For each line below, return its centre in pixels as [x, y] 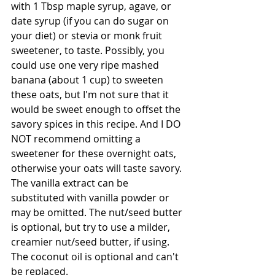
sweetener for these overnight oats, [95, 153]
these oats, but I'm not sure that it [91, 94]
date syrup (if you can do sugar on [91, 21]
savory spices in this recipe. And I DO [97, 124]
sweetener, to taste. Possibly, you [89, 50]
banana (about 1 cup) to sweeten [88, 79]
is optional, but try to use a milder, [92, 227]
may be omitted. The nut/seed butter [98, 212]
